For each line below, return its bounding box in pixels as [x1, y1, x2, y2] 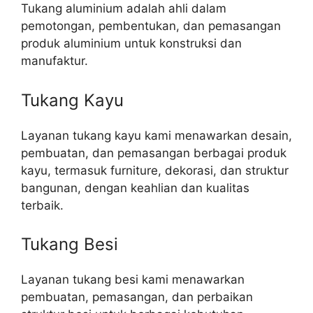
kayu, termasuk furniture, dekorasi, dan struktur [21, 163, 289, 177]
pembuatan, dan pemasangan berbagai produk [21, 145, 286, 160]
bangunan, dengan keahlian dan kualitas [21, 180, 249, 195]
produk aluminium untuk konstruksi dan [21, 36, 242, 51]
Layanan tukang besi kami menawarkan [21, 272, 245, 287]
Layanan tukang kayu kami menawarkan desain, [21, 128, 292, 143]
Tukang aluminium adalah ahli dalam [21, 1, 226, 16]
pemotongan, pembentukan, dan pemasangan [21, 19, 281, 34]
